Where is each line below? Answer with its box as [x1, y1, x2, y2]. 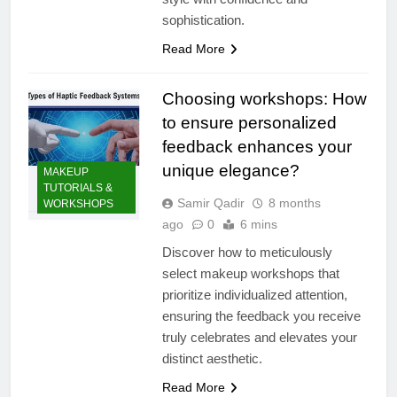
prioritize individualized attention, [161, 286, 347, 302]
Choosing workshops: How [161, 89, 367, 108]
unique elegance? [161, 160, 300, 180]
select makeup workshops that [161, 265, 339, 281]
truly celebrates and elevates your [161, 329, 357, 345]
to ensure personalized [161, 113, 337, 132]
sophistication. [161, 12, 245, 27]
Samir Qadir [176, 195, 245, 210]
